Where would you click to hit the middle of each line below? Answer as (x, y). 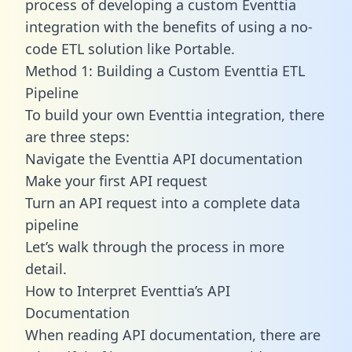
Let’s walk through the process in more (155, 246)
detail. (46, 268)
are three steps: (77, 136)
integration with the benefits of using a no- (169, 26)
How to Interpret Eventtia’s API (128, 290)
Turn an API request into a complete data (163, 202)
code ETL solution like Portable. (130, 48)
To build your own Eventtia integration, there (175, 114)
